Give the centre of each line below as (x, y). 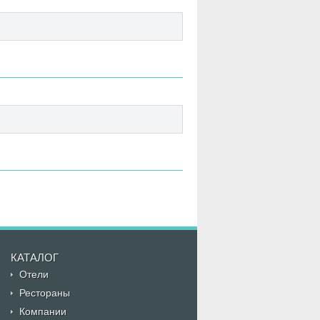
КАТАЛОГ (35, 257)
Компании (43, 311)
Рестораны (45, 293)
